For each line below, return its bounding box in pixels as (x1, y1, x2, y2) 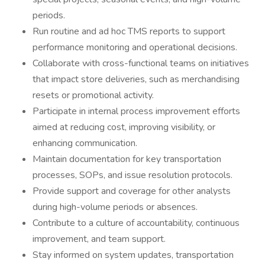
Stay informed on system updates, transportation (33, 248, 234, 261)
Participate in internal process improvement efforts (33, 105, 240, 118)
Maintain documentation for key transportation (33, 153, 221, 166)
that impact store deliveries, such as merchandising (33, 73, 240, 86)
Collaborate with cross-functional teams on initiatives (33, 57, 249, 70)
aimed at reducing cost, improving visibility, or (33, 121, 215, 134)
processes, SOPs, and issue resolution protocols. (33, 169, 232, 182)
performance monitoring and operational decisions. (33, 41, 237, 54)
